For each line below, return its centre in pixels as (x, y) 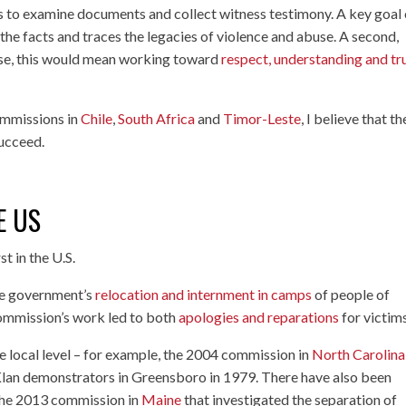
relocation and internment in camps (204, 294)
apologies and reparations (259, 316)
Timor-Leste (262, 118)
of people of (351, 294)
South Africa (157, 118)
